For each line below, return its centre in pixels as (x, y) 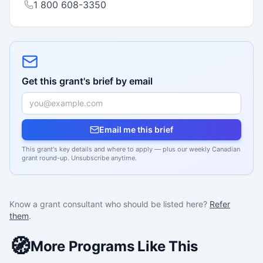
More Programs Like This (114, 246)
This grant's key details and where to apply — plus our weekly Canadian (131, 149)
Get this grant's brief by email (87, 81)
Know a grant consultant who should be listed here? (108, 204)
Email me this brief (136, 129)
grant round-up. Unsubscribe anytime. (79, 158)
